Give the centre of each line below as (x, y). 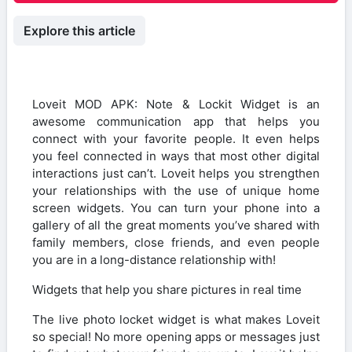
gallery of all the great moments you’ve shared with (176, 225)
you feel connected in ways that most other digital (176, 156)
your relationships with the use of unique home (176, 190)
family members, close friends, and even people (176, 242)
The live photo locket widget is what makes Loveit (176, 319)
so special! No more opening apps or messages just (176, 336)
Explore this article (79, 30)
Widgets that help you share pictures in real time (167, 289)
